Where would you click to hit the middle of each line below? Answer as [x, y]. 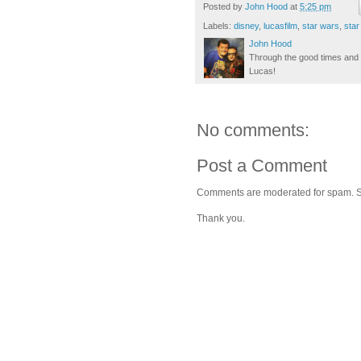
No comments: [253, 131]
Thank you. [221, 219]
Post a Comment [262, 166]
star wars [321, 26]
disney [246, 26]
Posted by [224, 7]
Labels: [218, 26]
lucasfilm [280, 26]
